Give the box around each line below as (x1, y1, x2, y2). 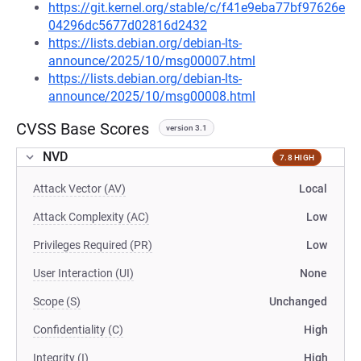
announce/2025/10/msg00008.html (48, 89, 255, 104)
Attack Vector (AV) (33, 182, 126, 195)
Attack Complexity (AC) (33, 210, 149, 223)
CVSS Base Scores (16, 119, 149, 139)
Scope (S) (33, 295, 81, 308)
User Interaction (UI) (33, 267, 134, 280)
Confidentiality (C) (33, 323, 123, 336)
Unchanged (269, 295, 327, 308)
